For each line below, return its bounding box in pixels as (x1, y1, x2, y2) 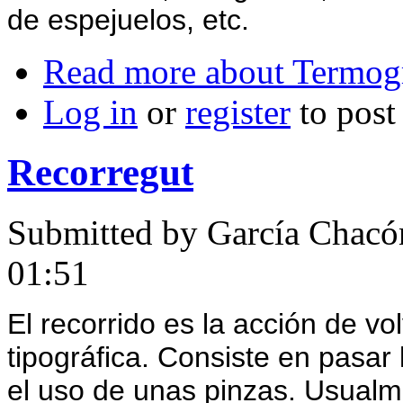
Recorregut (7, 150, 193, 193)
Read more (43, 51, 196, 91)
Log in (43, 92, 138, 131)
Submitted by (7, 212, 207, 252)
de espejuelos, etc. (7, 3, 249, 36)
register (185, 92, 291, 131)
